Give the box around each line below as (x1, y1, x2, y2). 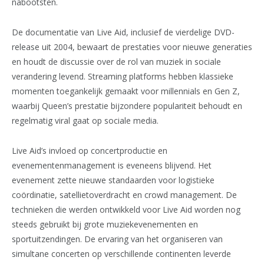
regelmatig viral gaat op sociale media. (12, 115, 159, 127)
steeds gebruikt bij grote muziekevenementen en (12, 219, 198, 230)
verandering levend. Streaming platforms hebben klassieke (12, 71, 233, 82)
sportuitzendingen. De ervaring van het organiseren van (12, 233, 223, 245)
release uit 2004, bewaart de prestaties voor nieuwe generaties (12, 41, 252, 53)
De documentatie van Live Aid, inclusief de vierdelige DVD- (12, 27, 235, 38)
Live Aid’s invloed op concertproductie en (12, 145, 167, 157)
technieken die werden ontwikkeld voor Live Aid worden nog (12, 204, 240, 216)
